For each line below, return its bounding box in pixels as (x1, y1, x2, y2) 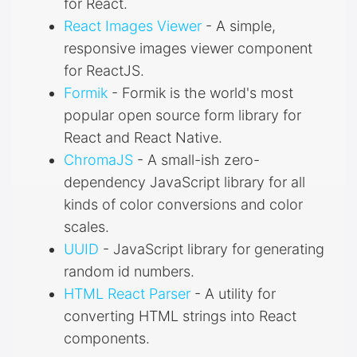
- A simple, (202, 17, 276, 34)
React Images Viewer (64, 17, 202, 34)
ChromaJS (64, 151, 133, 168)
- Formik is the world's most (108, 84, 293, 101)
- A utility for (190, 284, 276, 302)
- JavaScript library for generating (99, 240, 324, 257)
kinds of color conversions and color (64, 195, 303, 213)
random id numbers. (64, 262, 194, 280)
